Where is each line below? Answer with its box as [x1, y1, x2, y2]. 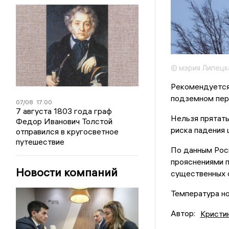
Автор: [170, 208, 195, 219]
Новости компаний [16, 165, 118, 179]
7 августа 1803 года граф [16, 106, 112, 116]
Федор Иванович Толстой [16, 116, 113, 126]
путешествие [16, 136, 65, 147]
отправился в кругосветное [16, 126, 119, 136]
